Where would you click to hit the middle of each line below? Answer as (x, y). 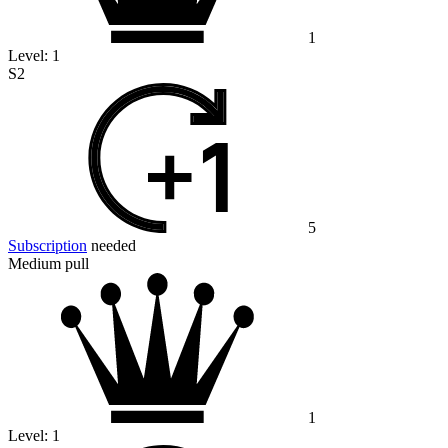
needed (111, 246)
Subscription (47, 246)
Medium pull (48, 264)
